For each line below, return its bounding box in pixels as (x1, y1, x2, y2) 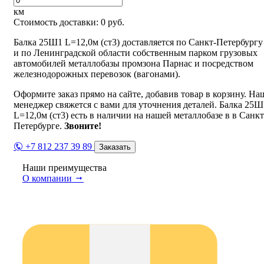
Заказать (99, 143, 131, 152)
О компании (22, 173, 74, 184)
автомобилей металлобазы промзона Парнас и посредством (14, 58, 253, 69)
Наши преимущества (22, 163, 107, 173)
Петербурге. (14, 121, 64, 131)
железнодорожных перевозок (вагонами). (14, 69, 180, 80)
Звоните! (64, 121, 101, 131)
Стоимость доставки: (14, 17, 101, 28)
